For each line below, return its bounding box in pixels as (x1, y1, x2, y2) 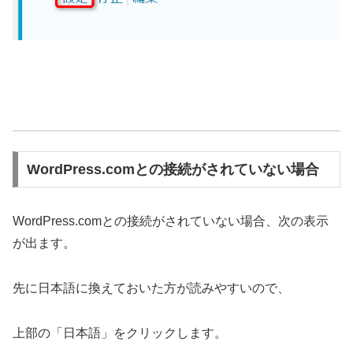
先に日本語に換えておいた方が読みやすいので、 (13, 281, 290, 295)
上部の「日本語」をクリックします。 (13, 325, 227, 340)
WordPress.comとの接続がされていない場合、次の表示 (13, 214, 329, 229)
